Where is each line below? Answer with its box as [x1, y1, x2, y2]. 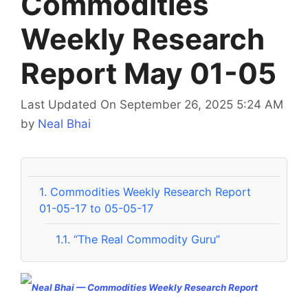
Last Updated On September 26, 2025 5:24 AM [21, 98, 283, 112]
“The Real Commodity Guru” [70, 232, 221, 247]
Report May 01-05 [21, 55, 276, 91]
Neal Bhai [38, 117, 91, 131]
